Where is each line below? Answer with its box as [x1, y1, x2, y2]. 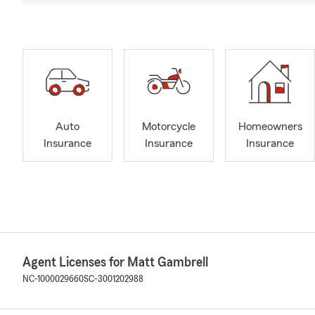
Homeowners [238, 121, 302, 133]
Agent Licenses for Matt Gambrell [22, 255, 208, 269]
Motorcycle [142, 121, 195, 133]
